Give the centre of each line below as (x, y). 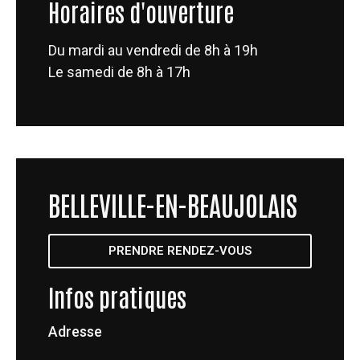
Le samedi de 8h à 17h (119, 72)
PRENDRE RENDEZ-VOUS (180, 251)
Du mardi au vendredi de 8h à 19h (153, 50)
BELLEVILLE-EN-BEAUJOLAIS (173, 205)
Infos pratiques (117, 297)
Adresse (75, 332)
